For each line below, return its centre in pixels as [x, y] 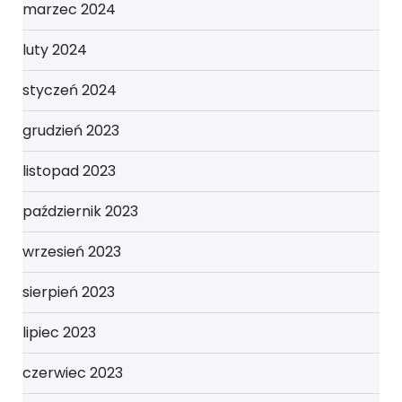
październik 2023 [80, 211]
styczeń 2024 [70, 90]
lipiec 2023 [59, 332]
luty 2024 [55, 49]
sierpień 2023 [69, 292]
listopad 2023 [69, 170]
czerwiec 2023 [73, 372]
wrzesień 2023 [72, 251]
